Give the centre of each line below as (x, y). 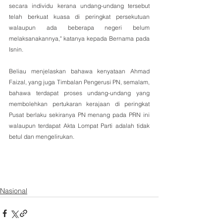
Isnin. (16, 49)
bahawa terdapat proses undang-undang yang (79, 93)
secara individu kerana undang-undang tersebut (79, 5)
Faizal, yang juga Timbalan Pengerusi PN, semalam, (79, 82)
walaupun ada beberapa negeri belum (79, 27)
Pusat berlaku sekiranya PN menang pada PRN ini (79, 114)
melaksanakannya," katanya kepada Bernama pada (79, 38)
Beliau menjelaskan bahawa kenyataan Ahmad (79, 71)
